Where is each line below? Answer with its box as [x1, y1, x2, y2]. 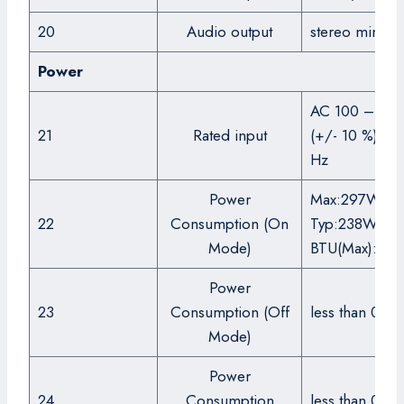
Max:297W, [309, 188, 384, 210]
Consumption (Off [170, 301, 289, 323]
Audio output [187, 21, 272, 42]
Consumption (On [170, 213, 289, 234]
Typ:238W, [309, 213, 381, 234]
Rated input [192, 124, 267, 146]
